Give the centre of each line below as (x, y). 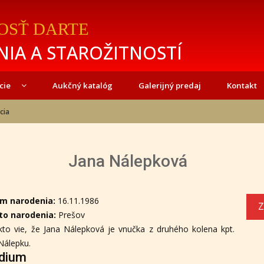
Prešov (72, 215)
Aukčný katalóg (82, 85)
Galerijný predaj (169, 85)
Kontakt (242, 85)
